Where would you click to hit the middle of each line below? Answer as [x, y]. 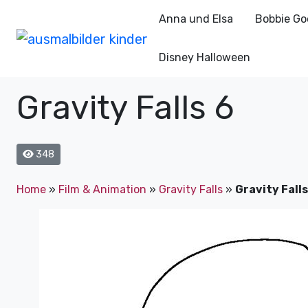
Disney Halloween [204, 57]
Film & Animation [102, 189]
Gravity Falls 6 [125, 108]
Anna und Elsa [196, 19]
